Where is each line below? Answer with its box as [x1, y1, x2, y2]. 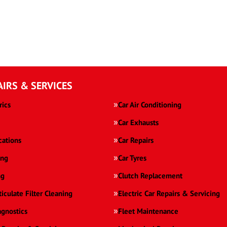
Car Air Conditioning [118, 100, 181, 110]
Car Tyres [118, 153, 146, 163]
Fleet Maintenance [118, 206, 178, 216]
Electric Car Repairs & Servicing [118, 188, 220, 199]
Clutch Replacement [118, 171, 182, 181]
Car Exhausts [118, 118, 159, 128]
